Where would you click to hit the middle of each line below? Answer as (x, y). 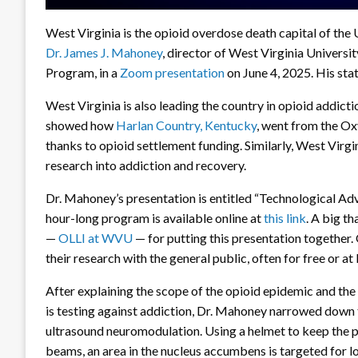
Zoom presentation (172, 73)
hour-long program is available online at (155, 218)
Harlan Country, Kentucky (186, 125)
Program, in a (83, 73)
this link (285, 218)
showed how (81, 125)
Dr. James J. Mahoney (104, 53)
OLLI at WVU (95, 238)
